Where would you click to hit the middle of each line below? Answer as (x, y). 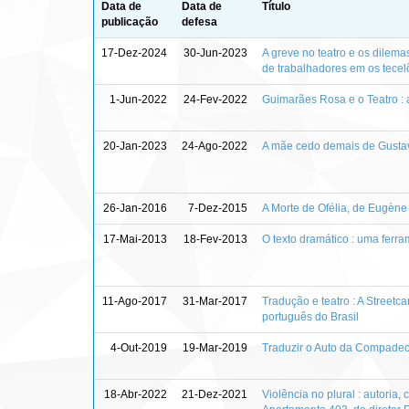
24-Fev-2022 (215, 99)
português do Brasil (310, 316)
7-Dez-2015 (218, 208)
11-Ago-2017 (135, 301)
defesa (199, 21)
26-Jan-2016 (135, 208)
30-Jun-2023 (215, 52)
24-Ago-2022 (215, 146)
